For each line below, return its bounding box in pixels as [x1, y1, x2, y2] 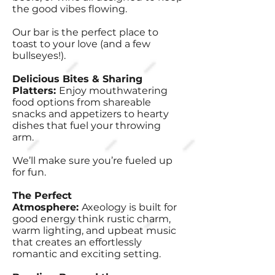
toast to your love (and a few [12, 38, 150, 50]
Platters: [12, 85, 59, 96]
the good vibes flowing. [12, 3, 127, 15]
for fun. [12, 166, 46, 178]
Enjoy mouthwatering [59, 85, 168, 96]
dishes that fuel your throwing [12, 120, 161, 131]
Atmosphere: [12, 201, 82, 213]
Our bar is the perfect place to [12, 26, 158, 38]
